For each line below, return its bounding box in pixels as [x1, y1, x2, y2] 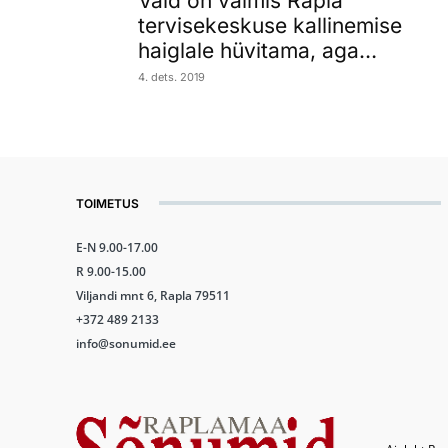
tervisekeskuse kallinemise [138, 12, 402, 38]
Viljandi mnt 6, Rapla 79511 [76, 286, 230, 304]
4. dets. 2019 [138, 69, 205, 84]
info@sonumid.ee [76, 334, 176, 352]
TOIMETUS [76, 195, 139, 211]
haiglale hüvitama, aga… [138, 37, 377, 63]
